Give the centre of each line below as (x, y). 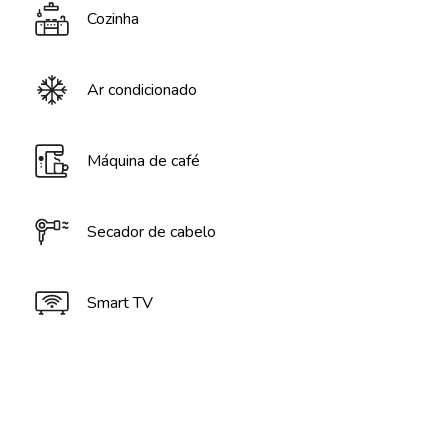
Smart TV (120, 303)
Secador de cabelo (151, 232)
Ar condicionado (142, 90)
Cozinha (113, 19)
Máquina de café (143, 161)
